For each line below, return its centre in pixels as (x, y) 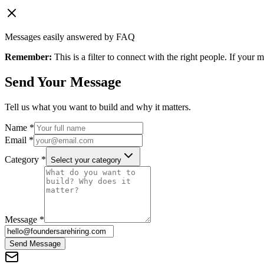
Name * (19, 127)
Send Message (35, 243)
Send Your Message (63, 82)
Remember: (28, 57)
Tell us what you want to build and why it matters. (98, 107)
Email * (19, 140)
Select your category (86, 160)
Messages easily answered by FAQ (70, 37)
